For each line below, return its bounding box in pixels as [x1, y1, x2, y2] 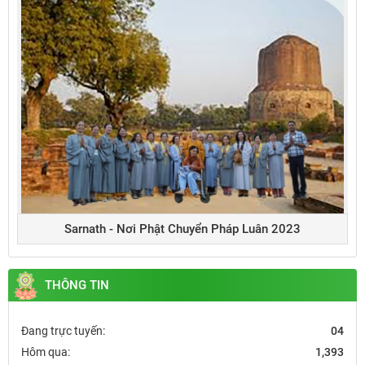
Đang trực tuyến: [21, 324, 105, 338]
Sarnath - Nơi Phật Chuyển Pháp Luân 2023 [64, 222, 301, 237]
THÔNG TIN [45, 278, 109, 293]
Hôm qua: [21, 345, 70, 359]
